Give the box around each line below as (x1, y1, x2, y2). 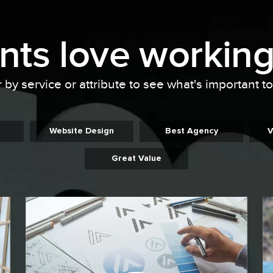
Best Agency (165, 127, 218, 136)
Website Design (49, 127, 114, 136)
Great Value (112, 154, 161, 163)
